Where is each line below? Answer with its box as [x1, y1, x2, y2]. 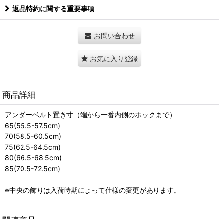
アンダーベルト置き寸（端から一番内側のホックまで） [5, 110, 176, 119]
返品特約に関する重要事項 [12, 4, 94, 13]
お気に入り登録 [90, 54, 138, 63]
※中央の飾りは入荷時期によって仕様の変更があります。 [5, 186, 180, 195]
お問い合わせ [93, 31, 135, 40]
